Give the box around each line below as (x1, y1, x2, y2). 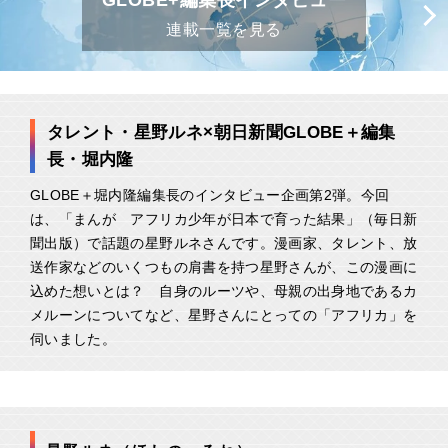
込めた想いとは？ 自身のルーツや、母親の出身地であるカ (30, 283, 418, 299)
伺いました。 (30, 331, 117, 347)
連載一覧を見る (166, 21, 282, 38)
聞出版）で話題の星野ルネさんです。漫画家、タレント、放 (30, 235, 418, 251)
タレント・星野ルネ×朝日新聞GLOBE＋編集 (47, 123, 396, 142)
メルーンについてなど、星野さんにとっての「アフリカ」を (30, 307, 418, 323)
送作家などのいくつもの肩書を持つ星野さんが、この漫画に (30, 259, 418, 275)
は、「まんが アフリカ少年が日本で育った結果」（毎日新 (30, 211, 418, 227)
